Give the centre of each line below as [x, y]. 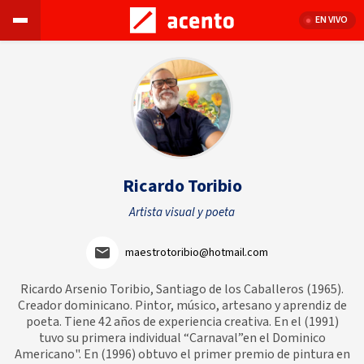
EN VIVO [331, 20]
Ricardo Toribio [182, 186]
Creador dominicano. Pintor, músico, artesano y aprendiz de [182, 305]
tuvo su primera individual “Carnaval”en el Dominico [182, 338]
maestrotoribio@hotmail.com [197, 253]
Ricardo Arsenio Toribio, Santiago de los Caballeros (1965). [182, 289]
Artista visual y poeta [182, 212]
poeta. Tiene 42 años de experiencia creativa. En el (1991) [182, 322]
